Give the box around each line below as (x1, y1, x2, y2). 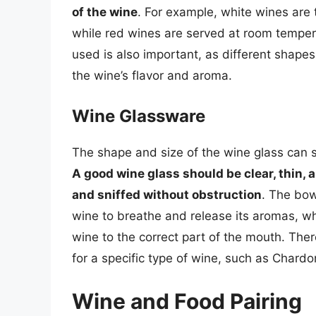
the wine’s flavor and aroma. (72, 68, 232, 83)
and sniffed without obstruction (72, 187, 262, 202)
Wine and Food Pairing (72, 288, 302, 315)
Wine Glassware (72, 105, 205, 126)
